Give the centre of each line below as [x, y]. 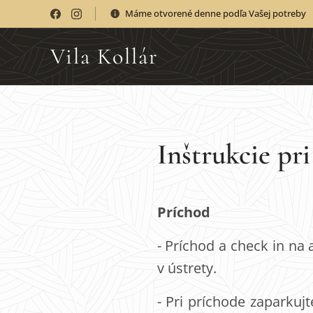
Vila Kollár [104, 56]
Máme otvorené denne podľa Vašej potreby [216, 13]
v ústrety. [187, 268]
